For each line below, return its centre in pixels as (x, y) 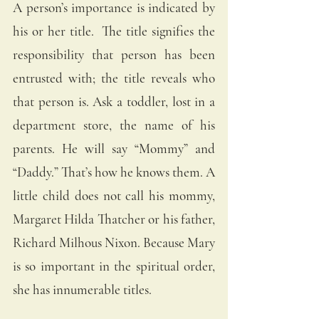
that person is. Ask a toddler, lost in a (114, 101)
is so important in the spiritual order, (114, 266)
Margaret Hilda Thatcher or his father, (114, 219)
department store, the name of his (114, 125)
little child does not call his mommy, (114, 195)
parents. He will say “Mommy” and (114, 148)
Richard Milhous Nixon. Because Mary (114, 242)
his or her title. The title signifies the (114, 31)
